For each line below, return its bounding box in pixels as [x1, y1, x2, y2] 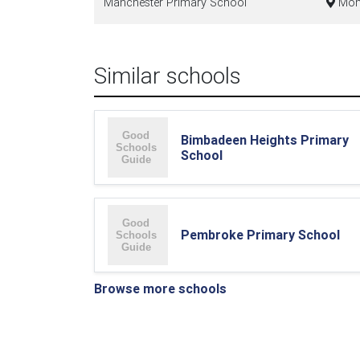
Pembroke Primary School [181, 227, 340, 243]
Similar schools [94, 62, 241, 89]
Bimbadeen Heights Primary [181, 131, 349, 148]
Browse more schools [94, 280, 227, 297]
